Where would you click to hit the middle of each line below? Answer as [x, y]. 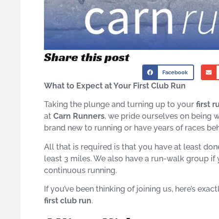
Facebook [175, 73]
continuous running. [80, 170]
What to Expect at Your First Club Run [115, 86]
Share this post [87, 57]
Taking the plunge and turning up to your [120, 105]
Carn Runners [79, 116]
